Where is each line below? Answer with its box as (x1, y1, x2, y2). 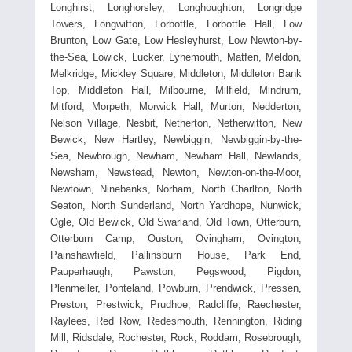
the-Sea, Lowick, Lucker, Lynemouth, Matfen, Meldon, (50, 50, 302, 63)
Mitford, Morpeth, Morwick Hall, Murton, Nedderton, (50, 100, 302, 112)
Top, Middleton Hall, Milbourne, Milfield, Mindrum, (50, 83, 302, 96)
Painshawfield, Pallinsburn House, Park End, (50, 248, 302, 261)
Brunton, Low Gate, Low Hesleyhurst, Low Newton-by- (50, 34, 302, 46)
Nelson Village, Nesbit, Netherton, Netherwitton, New (50, 116, 302, 129)
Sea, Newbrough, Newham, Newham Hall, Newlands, (50, 149, 302, 162)
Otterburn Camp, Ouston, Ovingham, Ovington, (50, 232, 302, 244)
